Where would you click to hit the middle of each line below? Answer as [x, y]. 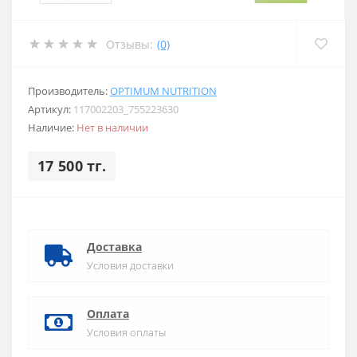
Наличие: [52, 127]
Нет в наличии [112, 127]
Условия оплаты [126, 332]
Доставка [114, 247]
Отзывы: [129, 44]
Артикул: [51, 109]
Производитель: [69, 91]
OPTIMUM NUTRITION [163, 91]
